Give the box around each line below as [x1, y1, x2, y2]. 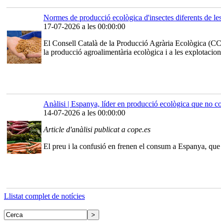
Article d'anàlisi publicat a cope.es [43, 125, 150, 134]
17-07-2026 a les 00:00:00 [43, 22, 125, 31]
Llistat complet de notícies [4, 192, 85, 201]
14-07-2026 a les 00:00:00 [43, 109, 125, 117]
